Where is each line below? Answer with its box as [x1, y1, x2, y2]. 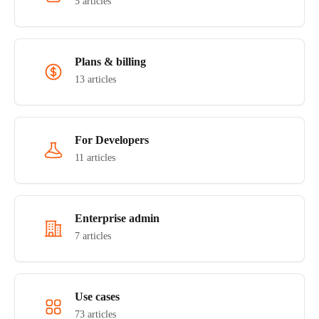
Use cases [75, 291, 120, 303]
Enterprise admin [75, 212, 159, 224]
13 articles [75, 74, 116, 85]
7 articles [75, 231, 111, 241]
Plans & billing [75, 56, 146, 68]
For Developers [75, 134, 149, 146]
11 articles [75, 152, 115, 163]
